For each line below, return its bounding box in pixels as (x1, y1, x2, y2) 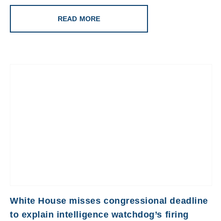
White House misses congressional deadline (10, 195, 208, 206)
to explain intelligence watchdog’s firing (10, 209, 189, 220)
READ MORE (57, 14, 101, 23)
